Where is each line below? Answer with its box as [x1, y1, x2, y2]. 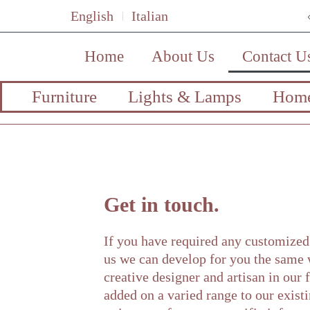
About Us [152, 48, 215, 66]
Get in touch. [104, 193, 219, 217]
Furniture [31, 87, 97, 107]
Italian [131, 8, 168, 24]
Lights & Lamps [127, 87, 241, 107]
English [71, 8, 113, 24]
